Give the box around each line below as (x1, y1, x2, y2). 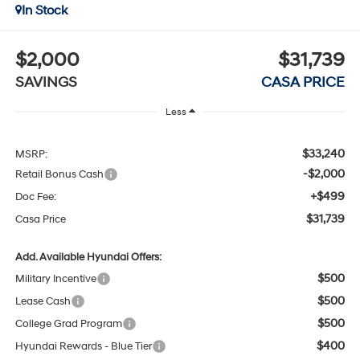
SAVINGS (14, 72, 77, 92)
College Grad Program (14, 317, 122, 330)
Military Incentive (14, 272, 96, 285)
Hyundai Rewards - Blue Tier (14, 339, 152, 353)
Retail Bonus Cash (14, 167, 104, 181)
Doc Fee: (14, 190, 56, 203)
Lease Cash (14, 294, 71, 308)
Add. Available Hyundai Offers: (14, 250, 162, 264)
